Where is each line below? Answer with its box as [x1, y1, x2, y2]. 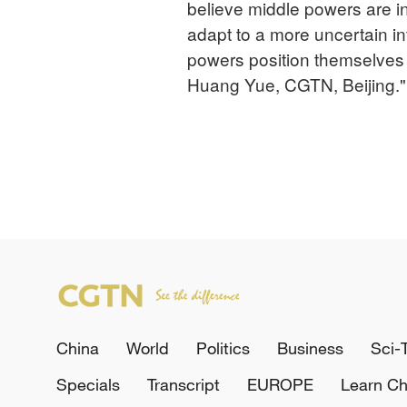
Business [277, 337, 343, 358]
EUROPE [247, 373, 313, 394]
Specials [56, 373, 120, 394]
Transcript [147, 373, 220, 394]
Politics [196, 337, 250, 358]
